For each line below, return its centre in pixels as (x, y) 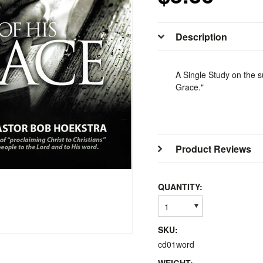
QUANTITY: (180, 187)
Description (201, 37)
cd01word (176, 244)
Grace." (190, 87)
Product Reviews (213, 149)
